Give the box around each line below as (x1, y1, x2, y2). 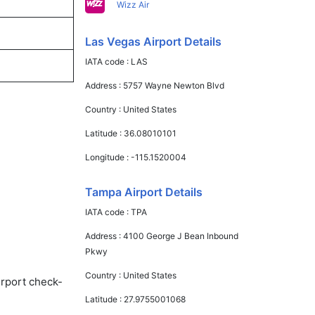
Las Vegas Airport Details (85, 34, 222, 49)
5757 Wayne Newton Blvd (123, 80, 225, 91)
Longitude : (85, 152, 131, 162)
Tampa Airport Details (85, 185, 203, 199)
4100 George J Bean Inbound (123, 231, 239, 241)
